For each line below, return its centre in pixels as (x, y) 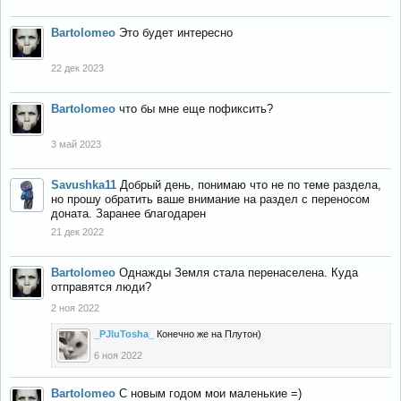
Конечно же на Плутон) (209, 334)
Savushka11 (84, 185)
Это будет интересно (176, 33)
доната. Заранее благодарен (128, 213)
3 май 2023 (76, 144)
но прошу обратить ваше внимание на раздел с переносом (210, 199)
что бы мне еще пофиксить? (196, 109)
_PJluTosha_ (124, 334)
